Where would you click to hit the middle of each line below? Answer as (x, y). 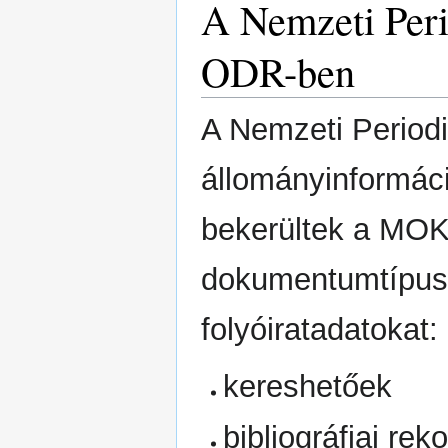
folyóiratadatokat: (319, 329)
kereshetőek (308, 386)
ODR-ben (278, 70)
